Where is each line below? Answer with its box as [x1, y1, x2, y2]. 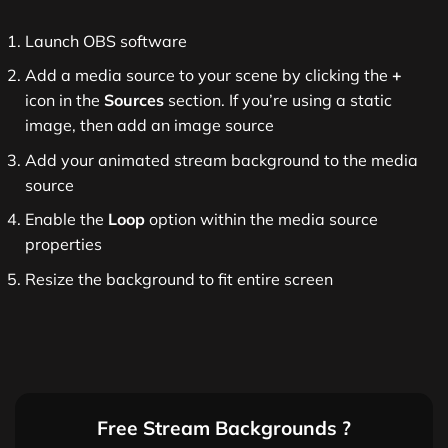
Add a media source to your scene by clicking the [25, 65, 392, 86]
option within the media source [145, 209, 378, 230]
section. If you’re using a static [168, 90, 392, 111]
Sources [104, 90, 168, 111]
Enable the [25, 209, 108, 230]
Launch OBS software [25, 30, 187, 51]
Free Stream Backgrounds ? [97, 415, 351, 440]
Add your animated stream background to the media [25, 149, 418, 170]
